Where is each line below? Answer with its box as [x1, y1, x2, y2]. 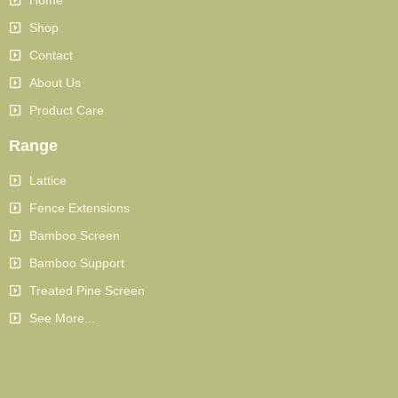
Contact [28, 47, 73, 62]
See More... [28, 310, 95, 325]
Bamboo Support [28, 255, 124, 270]
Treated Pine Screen [28, 283, 145, 298]
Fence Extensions [28, 200, 130, 215]
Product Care [28, 102, 104, 117]
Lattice [28, 172, 67, 187]
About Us [28, 75, 81, 90]
